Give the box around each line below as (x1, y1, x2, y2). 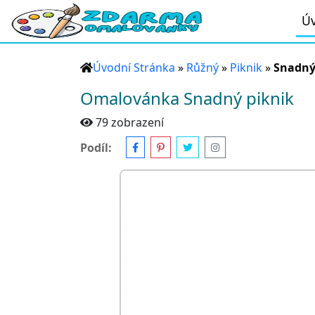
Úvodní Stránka (93, 60, 175, 75)
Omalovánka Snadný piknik (80, 86, 294, 110)
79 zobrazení (96, 115, 164, 130)
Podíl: (80, 139, 112, 155)
